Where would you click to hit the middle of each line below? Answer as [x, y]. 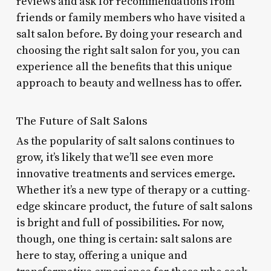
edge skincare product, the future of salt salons [134, 206]
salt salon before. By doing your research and [129, 34]
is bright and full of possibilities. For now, [120, 223]
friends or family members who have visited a [131, 18]
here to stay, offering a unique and [101, 255]
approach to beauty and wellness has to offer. [129, 83]
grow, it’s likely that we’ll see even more [115, 157]
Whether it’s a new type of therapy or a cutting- [133, 190]
